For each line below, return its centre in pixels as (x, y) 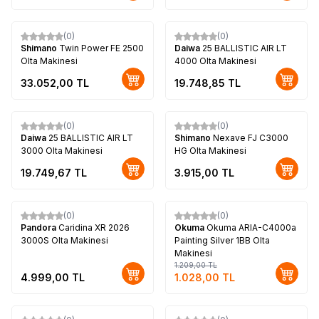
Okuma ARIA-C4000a (251, 227)
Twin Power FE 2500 (101, 48)
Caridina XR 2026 (94, 227)
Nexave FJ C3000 (251, 137)
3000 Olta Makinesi (62, 150)
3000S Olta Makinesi (64, 240)
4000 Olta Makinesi (215, 61)
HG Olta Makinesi (210, 150)
